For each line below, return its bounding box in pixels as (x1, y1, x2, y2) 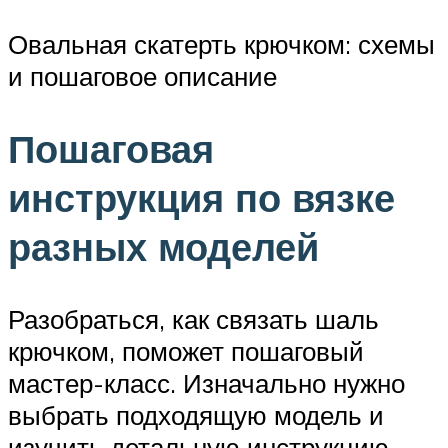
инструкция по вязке (8, 172, 395, 222)
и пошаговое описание (8, 60, 277, 92)
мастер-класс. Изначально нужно (8, 366, 405, 399)
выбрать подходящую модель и (8, 398, 384, 431)
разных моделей (8, 221, 319, 271)
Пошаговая (8, 123, 214, 173)
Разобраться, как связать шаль (8, 302, 379, 335)
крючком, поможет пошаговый (8, 334, 364, 367)
